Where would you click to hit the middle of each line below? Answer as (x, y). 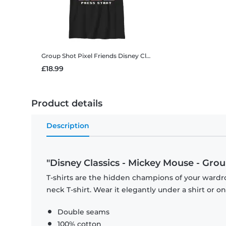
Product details (67, 104)
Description (68, 126)
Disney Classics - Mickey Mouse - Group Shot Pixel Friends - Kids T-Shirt (132, 56)
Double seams (83, 212)
